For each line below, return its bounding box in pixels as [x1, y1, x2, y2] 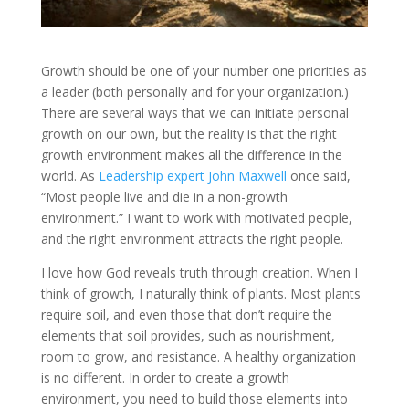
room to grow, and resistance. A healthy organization [40, 348, 356, 366]
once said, [286, 167, 351, 185]
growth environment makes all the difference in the [40, 146, 342, 164]
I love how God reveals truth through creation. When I [40, 264, 358, 282]
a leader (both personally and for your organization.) [40, 83, 349, 101]
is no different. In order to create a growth [40, 369, 289, 387]
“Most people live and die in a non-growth [40, 188, 288, 206]
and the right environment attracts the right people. [40, 230, 343, 248]
